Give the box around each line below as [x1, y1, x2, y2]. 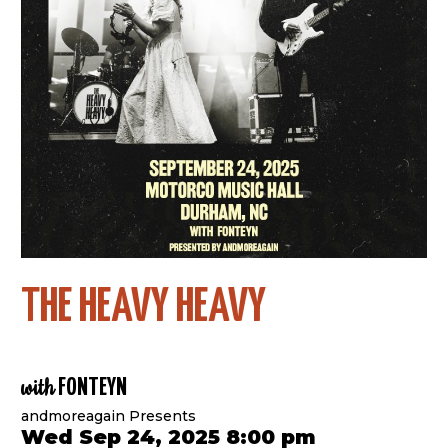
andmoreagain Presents [21, 407, 197, 426]
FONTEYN [54, 377, 128, 401]
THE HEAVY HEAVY [21, 285, 267, 331]
